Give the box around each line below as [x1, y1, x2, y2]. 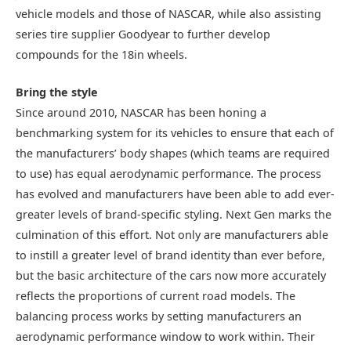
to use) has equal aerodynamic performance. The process [16, 166, 321, 182]
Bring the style [16, 85, 98, 100]
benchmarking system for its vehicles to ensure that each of [16, 125, 334, 141]
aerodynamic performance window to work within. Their [16, 329, 315, 345]
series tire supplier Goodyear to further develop [16, 26, 270, 42]
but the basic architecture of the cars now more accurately [16, 268, 326, 284]
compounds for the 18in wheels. [16, 46, 187, 62]
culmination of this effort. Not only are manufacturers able [16, 227, 328, 243]
